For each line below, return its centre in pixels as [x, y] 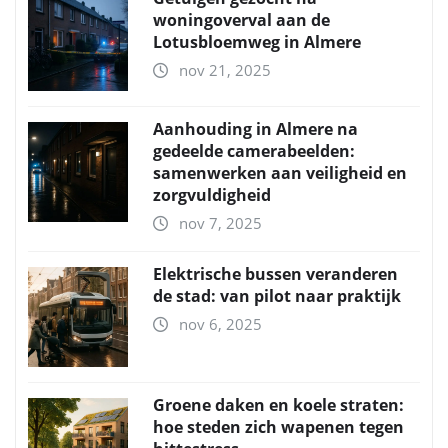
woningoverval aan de [241, 19]
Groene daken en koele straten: [278, 404]
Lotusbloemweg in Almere [257, 41]
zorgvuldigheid [212, 194]
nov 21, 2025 [225, 69]
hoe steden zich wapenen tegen [278, 426]
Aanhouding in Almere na [255, 128]
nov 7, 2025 [220, 222]
